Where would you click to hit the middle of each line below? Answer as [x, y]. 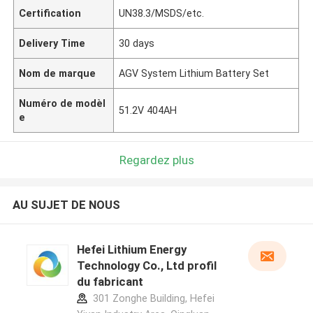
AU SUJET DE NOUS [66, 205]
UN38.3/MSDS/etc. [162, 13]
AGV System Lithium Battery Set [194, 73]
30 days [137, 43]
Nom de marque [58, 73]
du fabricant [110, 282]
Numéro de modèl [63, 103]
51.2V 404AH [148, 110]
